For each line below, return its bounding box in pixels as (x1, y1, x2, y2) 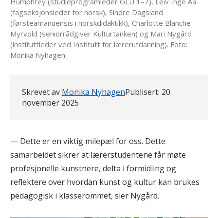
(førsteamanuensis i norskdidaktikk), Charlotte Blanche (10, 18, 191, 28)
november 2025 (21, 97, 79, 108)
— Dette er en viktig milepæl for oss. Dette (10, 136, 165, 146)
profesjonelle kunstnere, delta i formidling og (10, 163, 176, 174)
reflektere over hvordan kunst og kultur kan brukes (10, 177, 200, 187)
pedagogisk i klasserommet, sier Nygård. (10, 190, 159, 201)
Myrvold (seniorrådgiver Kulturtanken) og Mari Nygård (10, 29, 192, 38)
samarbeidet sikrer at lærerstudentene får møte (10, 149, 186, 160)
